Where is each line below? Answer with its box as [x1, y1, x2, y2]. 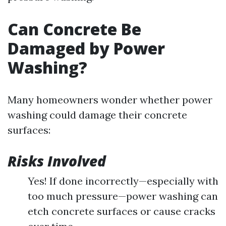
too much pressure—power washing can [28, 190, 218, 202]
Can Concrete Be [8, 18, 141, 40]
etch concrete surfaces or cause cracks [28, 205, 215, 217]
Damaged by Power [8, 37, 165, 59]
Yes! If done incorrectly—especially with [28, 175, 218, 187]
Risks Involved [8, 151, 106, 171]
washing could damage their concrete [8, 108, 187, 121]
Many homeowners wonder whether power [8, 93, 212, 106]
